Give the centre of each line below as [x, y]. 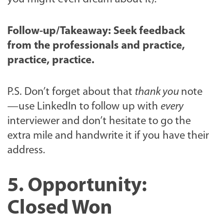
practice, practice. [52, 60]
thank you [158, 92]
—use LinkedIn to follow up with [84, 107]
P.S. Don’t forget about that [71, 92]
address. [26, 150]
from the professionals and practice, [96, 46]
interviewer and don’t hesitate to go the [99, 121]
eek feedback [152, 31]
